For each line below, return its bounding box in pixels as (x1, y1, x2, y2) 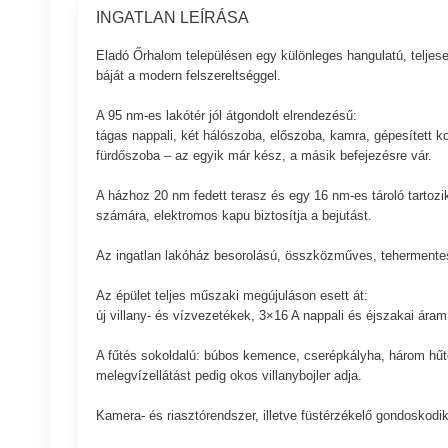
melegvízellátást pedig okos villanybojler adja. (95, 367, 362, 383)
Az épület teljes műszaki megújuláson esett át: (95, 287, 368, 303)
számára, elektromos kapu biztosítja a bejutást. (95, 207, 372, 223)
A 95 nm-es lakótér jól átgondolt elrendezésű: (95, 107, 357, 123)
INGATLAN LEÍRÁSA (95, 9, 249, 27)
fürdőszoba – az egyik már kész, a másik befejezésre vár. (95, 147, 432, 163)
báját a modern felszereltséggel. (95, 67, 281, 83)
